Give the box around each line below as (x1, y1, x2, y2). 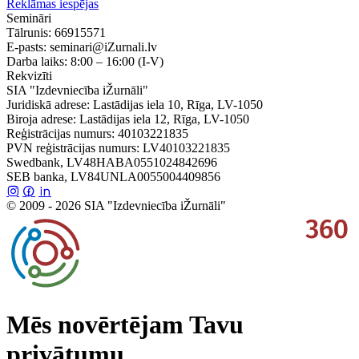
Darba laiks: (6, 54, 71, 68)
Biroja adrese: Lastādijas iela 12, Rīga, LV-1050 (6, 111, 249, 126)
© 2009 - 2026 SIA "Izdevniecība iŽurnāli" (6, 198, 226, 212)
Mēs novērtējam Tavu (6, 310, 244, 340)
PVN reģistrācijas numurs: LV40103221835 (6, 140, 230, 155)
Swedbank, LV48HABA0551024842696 (6, 155, 217, 169)
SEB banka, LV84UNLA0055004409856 (6, 169, 220, 184)
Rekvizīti (6, 68, 52, 83)
